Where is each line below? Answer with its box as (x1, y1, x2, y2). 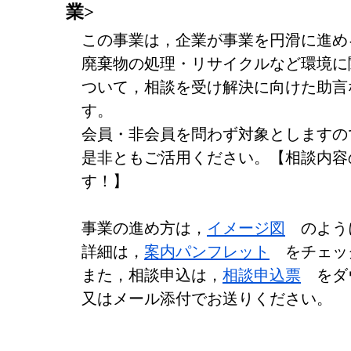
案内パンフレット (144, 243, 270, 260)
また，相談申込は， (81, 266, 223, 284)
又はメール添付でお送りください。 (81, 290, 332, 307)
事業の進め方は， (81, 219, 207, 237)
